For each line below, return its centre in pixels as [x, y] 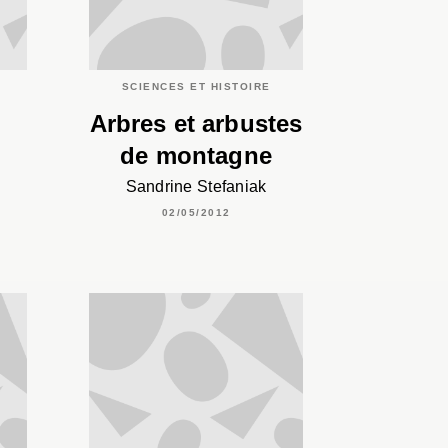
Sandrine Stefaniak [196, 186]
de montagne [196, 155]
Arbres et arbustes [196, 123]
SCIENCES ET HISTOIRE [196, 86]
